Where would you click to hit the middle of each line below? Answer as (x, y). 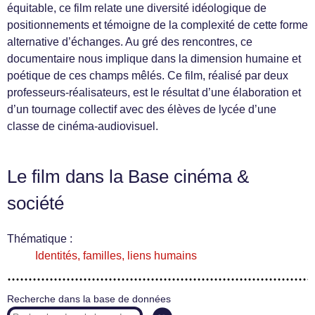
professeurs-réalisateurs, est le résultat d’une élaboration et (154, 93)
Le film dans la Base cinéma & (128, 177)
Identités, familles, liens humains (116, 256)
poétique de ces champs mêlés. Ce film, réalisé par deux (148, 76)
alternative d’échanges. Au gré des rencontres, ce (130, 42)
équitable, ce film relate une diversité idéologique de (137, 8)
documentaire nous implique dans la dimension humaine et (154, 59)
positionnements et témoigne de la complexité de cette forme (157, 25)
